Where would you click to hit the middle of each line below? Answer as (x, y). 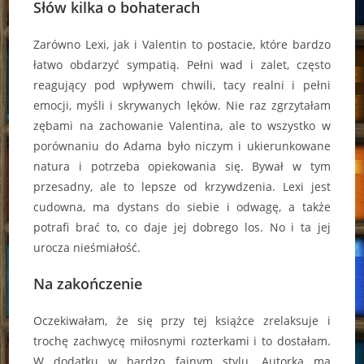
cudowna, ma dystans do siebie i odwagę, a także (182, 207)
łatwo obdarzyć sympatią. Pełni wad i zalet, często (182, 65)
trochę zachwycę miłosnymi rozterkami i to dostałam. (182, 341)
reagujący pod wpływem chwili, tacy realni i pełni (182, 85)
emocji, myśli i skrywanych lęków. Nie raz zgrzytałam (182, 106)
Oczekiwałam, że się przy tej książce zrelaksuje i (182, 321)
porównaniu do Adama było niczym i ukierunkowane (182, 146)
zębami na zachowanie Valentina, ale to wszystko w (182, 126)
